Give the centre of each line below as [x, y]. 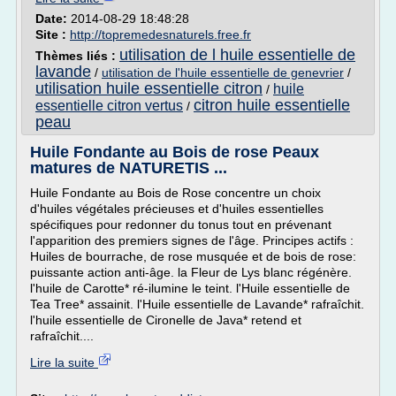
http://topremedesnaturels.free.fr [160, 34]
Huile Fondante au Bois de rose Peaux [175, 152]
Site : [53, 34]
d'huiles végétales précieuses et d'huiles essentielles [177, 209]
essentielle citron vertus [109, 106]
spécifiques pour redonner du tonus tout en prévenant [181, 225]
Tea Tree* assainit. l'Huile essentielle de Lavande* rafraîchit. [197, 304]
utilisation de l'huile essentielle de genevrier [223, 72]
